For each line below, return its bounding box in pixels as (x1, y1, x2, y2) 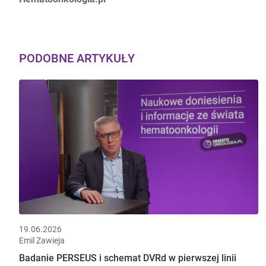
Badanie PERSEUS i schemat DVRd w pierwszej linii (19, 252, 236, 264)
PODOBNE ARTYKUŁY (19, 51, 135, 66)
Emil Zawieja (19, 235, 65, 245)
